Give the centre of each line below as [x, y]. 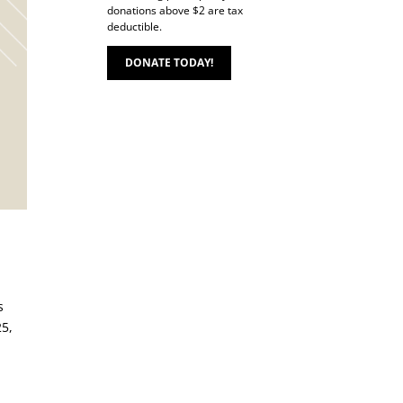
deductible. [135, 27]
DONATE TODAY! [170, 63]
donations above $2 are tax [175, 10]
